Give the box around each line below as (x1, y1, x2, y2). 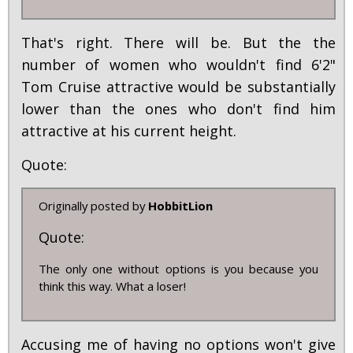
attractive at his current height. (21, 121, 236, 141)
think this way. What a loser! (39, 278, 186, 295)
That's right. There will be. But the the (21, 33, 336, 53)
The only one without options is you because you (39, 261, 318, 277)
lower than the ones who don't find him (21, 99, 336, 119)
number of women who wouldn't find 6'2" (21, 55, 336, 75)
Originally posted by (39, 198, 148, 214)
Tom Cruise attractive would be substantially (21, 77, 336, 97)
